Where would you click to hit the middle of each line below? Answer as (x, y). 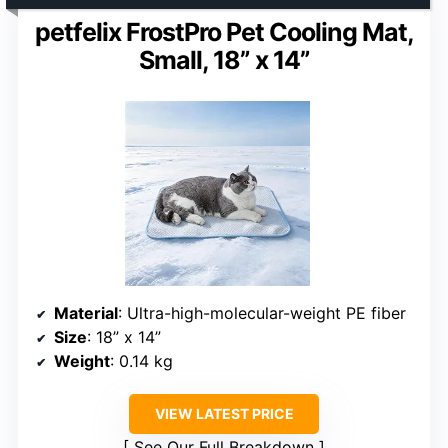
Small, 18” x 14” (224, 59)
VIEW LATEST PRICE (224, 413)
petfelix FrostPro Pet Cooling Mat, (224, 31)
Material (86, 312)
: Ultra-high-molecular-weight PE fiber (262, 312)
